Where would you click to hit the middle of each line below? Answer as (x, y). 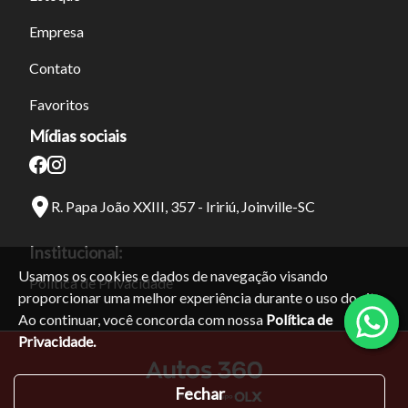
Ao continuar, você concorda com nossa (142, 319)
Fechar (199, 393)
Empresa (56, 31)
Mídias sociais (78, 135)
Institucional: (76, 252)
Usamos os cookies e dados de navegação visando (173, 275)
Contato (55, 67)
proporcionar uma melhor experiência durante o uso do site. (202, 297)
